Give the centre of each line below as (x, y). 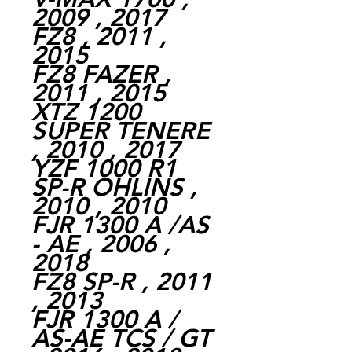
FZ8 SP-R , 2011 (122, 281)
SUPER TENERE (121, 130)
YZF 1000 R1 (104, 168)
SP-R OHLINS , (114, 187)
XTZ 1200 (86, 112)
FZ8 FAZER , (101, 74)
